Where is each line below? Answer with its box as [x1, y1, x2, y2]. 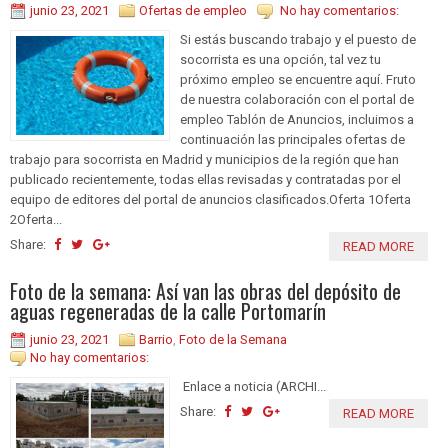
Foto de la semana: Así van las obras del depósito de [10, 276, 401, 307]
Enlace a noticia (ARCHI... [180, 379, 326, 395]
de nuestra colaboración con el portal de [180, 92, 414, 108]
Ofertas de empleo [139, 3, 247, 19]
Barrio [139, 332, 173, 348]
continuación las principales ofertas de [180, 132, 405, 148]
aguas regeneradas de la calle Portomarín [10, 296, 326, 327]
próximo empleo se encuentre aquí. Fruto [180, 72, 416, 88]
